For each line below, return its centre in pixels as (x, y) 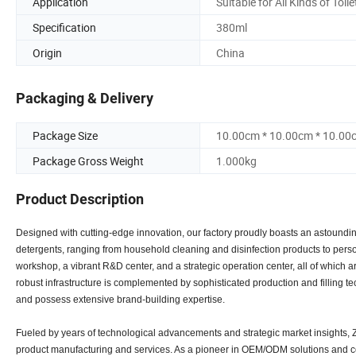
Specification (64, 27)
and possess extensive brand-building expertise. (120, 300)
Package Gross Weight (88, 161)
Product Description (80, 199)
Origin (47, 52)
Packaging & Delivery (85, 99)
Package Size (65, 136)
